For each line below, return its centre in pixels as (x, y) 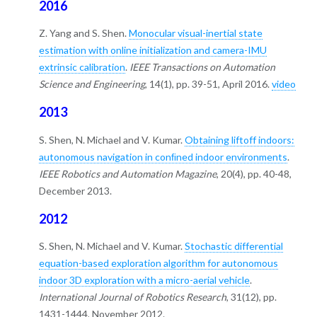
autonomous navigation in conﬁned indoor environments (163, 156)
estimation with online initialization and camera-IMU (152, 50)
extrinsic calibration (82, 67)
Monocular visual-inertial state (195, 33)
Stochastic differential (234, 246)
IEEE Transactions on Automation (202, 67)
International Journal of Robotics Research (132, 296)
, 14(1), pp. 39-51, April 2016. (208, 84)
